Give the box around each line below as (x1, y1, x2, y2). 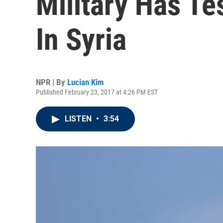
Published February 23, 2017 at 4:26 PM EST (36, 88, 158, 96)
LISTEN (65, 114, 94, 123)
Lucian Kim (67, 77, 104, 87)
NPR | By (36, 77, 67, 87)
